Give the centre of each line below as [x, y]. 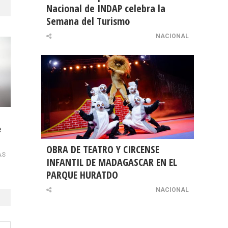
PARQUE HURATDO [82, 175]
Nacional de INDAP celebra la [106, 9]
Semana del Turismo [88, 21]
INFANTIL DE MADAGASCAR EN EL [112, 162]
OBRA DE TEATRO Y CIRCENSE [103, 150]
